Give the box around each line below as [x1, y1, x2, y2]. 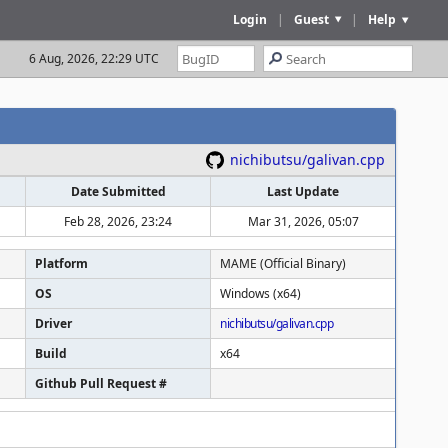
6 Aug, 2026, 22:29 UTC [29, 50, 159, 67]
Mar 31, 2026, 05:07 [247, 213, 359, 230]
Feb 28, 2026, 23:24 [64, 213, 172, 230]
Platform [35, 255, 88, 272]
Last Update [267, 183, 339, 200]
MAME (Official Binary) [220, 255, 346, 272]
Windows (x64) [220, 285, 301, 302]
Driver [35, 315, 72, 332]
